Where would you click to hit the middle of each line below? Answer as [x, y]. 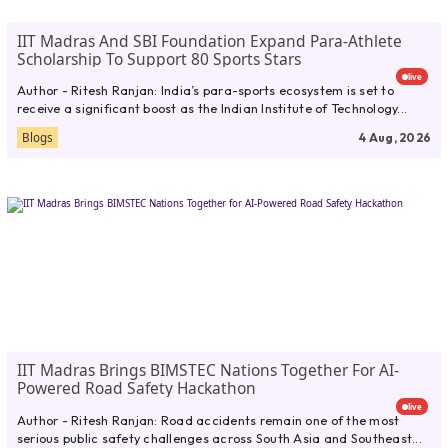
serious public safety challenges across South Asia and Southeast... [219, 437]
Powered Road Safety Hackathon [136, 388]
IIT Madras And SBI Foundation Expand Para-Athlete [209, 40]
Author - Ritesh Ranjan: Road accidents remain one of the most [208, 419]
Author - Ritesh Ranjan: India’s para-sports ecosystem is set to [205, 89]
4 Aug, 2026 [395, 137]
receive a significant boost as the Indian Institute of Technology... [212, 107]
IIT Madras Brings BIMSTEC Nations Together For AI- [207, 370]
